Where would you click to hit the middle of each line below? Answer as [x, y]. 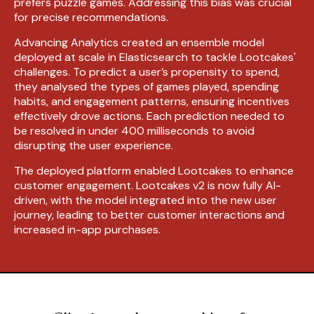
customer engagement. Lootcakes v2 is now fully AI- [148, 186]
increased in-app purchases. [87, 230]
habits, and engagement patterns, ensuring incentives [152, 102]
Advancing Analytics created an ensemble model [139, 43]
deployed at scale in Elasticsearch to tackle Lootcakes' [155, 57]
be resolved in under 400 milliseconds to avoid [134, 131]
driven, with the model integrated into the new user [145, 200]
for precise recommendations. [91, 18]
